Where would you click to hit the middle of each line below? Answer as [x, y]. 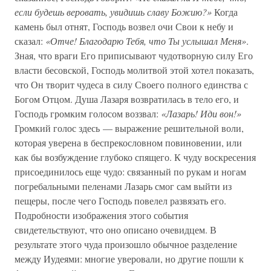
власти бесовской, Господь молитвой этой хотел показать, [134, 70]
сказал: [30, 41]
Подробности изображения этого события [101, 215]
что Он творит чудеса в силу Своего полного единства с [131, 84]
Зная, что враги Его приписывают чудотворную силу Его [134, 55]
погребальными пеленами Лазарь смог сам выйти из [123, 186]
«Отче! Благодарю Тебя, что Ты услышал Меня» [146, 41]
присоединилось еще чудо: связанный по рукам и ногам [130, 171]
